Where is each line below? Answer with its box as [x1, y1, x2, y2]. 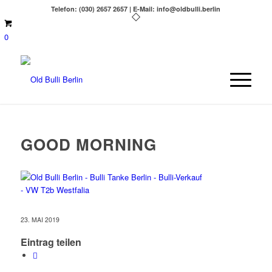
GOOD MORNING [20, 133, 157, 155]
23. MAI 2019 [20, 215, 59, 225]
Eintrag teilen [20, 235, 81, 250]
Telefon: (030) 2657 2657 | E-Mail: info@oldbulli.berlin [51, 4, 221, 13]
